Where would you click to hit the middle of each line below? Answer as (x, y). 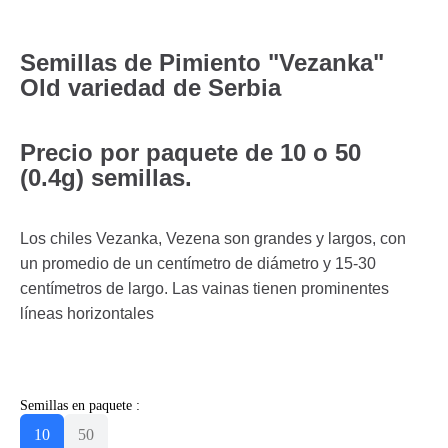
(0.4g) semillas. (106, 177)
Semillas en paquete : (80, 405)
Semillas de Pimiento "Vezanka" (202, 62)
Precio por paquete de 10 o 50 (190, 152)
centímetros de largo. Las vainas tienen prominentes (204, 288)
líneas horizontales (87, 313)
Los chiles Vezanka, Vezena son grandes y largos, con (213, 238)
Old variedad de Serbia (150, 87)
